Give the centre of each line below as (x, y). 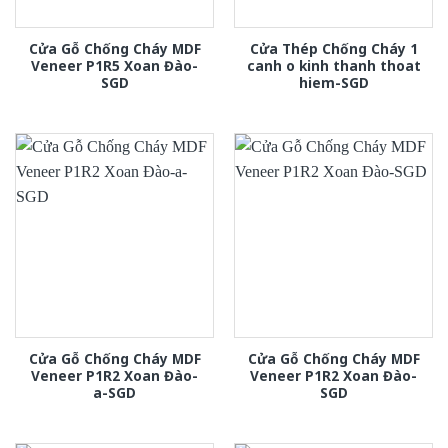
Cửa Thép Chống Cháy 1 (333, 49)
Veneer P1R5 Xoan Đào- (114, 66)
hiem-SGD (333, 83)
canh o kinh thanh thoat (333, 66)
